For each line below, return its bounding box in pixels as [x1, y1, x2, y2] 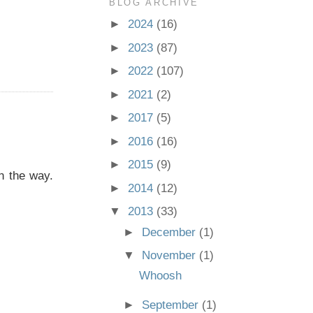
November [142, 249, 200, 263]
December [142, 225, 200, 239]
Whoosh [138, 269, 182, 283]
